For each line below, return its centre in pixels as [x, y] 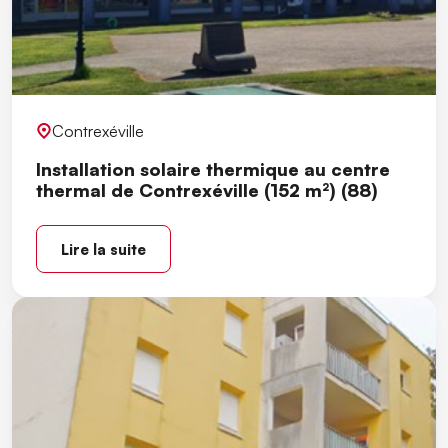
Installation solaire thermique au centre [213, 168]
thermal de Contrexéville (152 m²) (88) [207, 189]
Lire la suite [103, 248]
